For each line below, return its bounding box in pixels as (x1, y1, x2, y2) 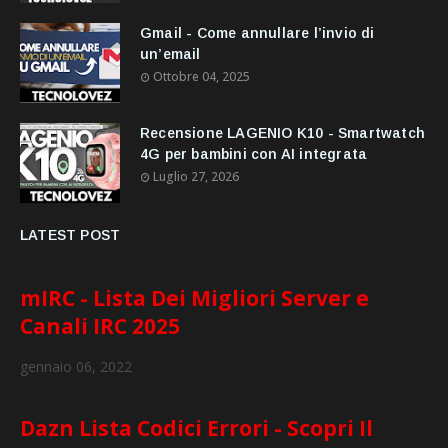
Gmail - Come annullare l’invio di (140, 24, 375, 41)
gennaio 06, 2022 (20, 357, 132, 377)
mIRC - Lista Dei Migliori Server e (20, 283, 369, 312)
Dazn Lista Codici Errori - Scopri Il (20, 413, 373, 442)
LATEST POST (20, 226, 121, 243)
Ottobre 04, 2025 (153, 67, 250, 85)
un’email (140, 45, 201, 62)
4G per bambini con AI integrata (140, 145, 368, 162)
